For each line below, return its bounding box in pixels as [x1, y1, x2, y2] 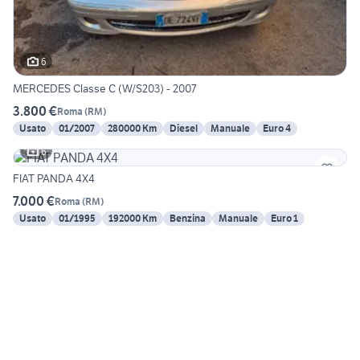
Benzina [170, 212, 206, 225]
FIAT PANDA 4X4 [13, 171, 95, 186]
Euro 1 [271, 212, 298, 225]
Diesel [170, 122, 198, 135]
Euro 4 [263, 122, 291, 135]
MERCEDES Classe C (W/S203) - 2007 [13, 81, 196, 96]
